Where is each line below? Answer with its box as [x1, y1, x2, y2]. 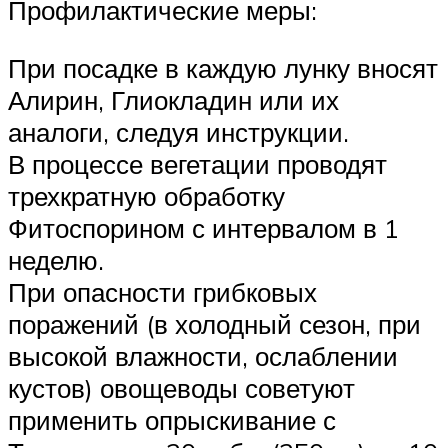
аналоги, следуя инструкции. [8, 115, 349, 148]
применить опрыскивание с [8, 403, 336, 436]
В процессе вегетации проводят [8, 147, 387, 180]
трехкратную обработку [8, 179, 285, 212]
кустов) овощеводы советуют [8, 371, 355, 404]
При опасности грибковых [8, 275, 317, 308]
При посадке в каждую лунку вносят [8, 51, 438, 84]
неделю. [8, 243, 104, 276]
